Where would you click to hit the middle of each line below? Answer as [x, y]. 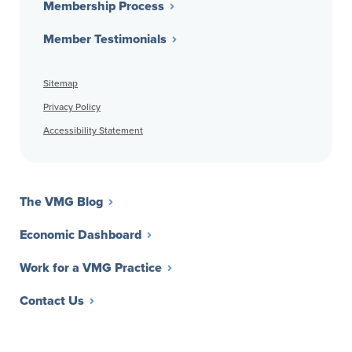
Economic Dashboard [81, 236]
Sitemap [60, 84]
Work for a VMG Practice [91, 269]
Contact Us [52, 302]
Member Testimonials [105, 40]
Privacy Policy [72, 108]
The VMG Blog [61, 203]
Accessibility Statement [93, 131]
